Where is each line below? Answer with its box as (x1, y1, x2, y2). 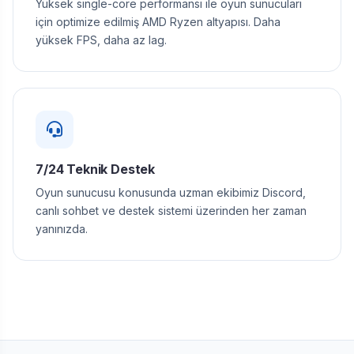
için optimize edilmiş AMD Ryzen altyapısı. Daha (36, 15, 281, 28)
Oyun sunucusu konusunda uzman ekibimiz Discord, (36, 186, 306, 199)
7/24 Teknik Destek (36, 161, 156, 177)
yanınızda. (36, 222, 88, 235)
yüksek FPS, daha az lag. (36, 33, 167, 47)
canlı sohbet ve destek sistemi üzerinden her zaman (36, 204, 307, 217)
